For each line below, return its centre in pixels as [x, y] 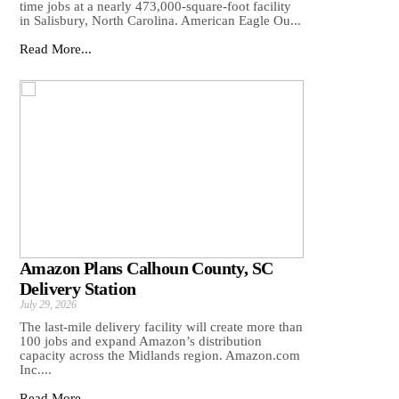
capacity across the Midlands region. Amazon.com [160, 356]
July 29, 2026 [48, 305]
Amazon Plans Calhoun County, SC [147, 269]
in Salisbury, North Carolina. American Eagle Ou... [160, 21]
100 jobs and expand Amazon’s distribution [141, 342]
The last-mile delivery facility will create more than [161, 327]
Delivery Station [78, 289]
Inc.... [36, 370]
